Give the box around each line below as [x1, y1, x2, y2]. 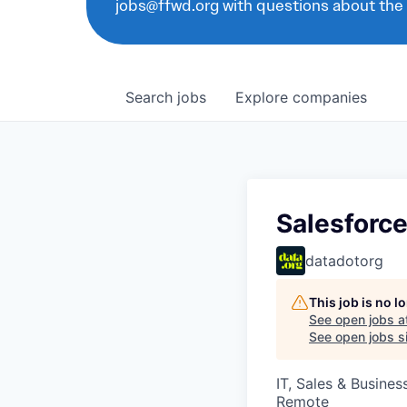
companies [293, 88, 367, 106]
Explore [235, 88, 293, 106]
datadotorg [305, 252, 383, 270]
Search [125, 88, 177, 106]
